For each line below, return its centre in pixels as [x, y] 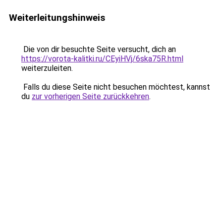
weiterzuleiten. [47, 68]
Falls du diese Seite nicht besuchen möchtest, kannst [116, 87]
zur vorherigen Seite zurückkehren [90, 96]
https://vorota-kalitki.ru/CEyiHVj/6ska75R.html [102, 59]
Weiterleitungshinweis [57, 18]
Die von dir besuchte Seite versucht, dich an [99, 49]
